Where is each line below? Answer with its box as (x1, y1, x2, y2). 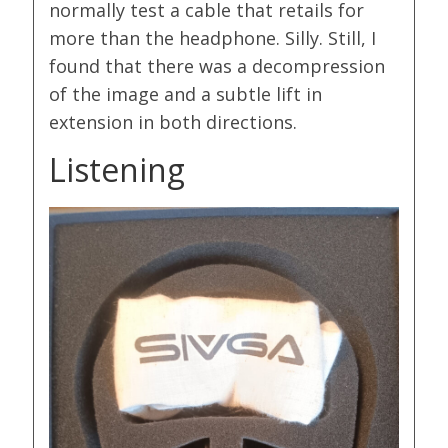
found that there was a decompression (49, 54, 386, 79)
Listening (49, 148, 186, 192)
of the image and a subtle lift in (49, 82, 323, 107)
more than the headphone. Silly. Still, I (49, 26, 377, 51)
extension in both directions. (49, 110, 298, 135)
